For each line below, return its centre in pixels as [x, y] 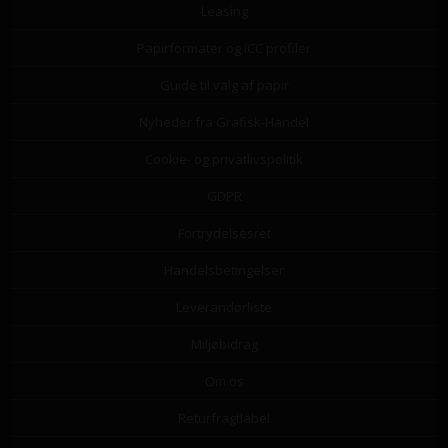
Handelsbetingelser [224, 270]
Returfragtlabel [224, 418]
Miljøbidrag [224, 344]
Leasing [224, 11]
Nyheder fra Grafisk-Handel [224, 122]
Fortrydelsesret [224, 233]
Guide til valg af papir [224, 85]
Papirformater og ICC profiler [224, 48]
